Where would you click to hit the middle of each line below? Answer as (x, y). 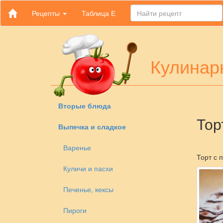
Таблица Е (99, 13)
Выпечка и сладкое (92, 126)
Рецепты (47, 13)
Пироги (75, 210)
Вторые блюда (85, 106)
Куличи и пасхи (88, 168)
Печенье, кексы (88, 189)
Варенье (77, 147)
